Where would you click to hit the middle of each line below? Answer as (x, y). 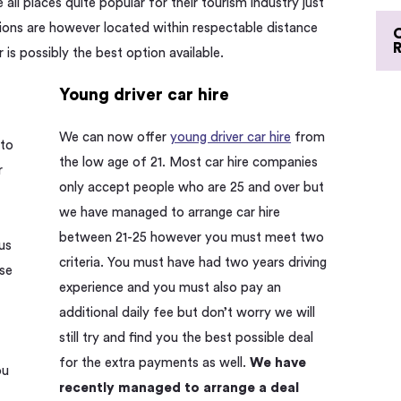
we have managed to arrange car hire (170, 212)
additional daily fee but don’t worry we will (188, 312)
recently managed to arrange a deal (179, 388)
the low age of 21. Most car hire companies (189, 162)
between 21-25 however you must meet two (192, 237)
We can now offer (115, 137)
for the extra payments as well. (155, 363)
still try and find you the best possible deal (187, 337)
